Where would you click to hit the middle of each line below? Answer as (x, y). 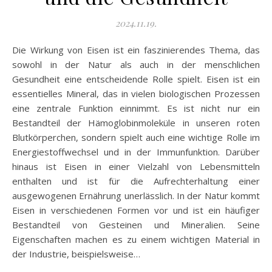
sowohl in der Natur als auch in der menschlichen (136, 64)
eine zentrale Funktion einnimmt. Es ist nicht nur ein (136, 108)
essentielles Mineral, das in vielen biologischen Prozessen (136, 93)
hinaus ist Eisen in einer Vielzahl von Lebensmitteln (136, 166)
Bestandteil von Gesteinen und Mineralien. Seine (136, 224)
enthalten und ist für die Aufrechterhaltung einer (136, 181)
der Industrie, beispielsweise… (76, 253)
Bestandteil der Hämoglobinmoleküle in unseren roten (136, 122)
